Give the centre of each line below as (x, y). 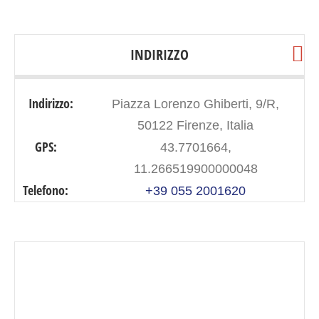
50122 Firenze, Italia (195, 126)
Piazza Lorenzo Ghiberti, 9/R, (195, 104)
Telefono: (46, 190)
